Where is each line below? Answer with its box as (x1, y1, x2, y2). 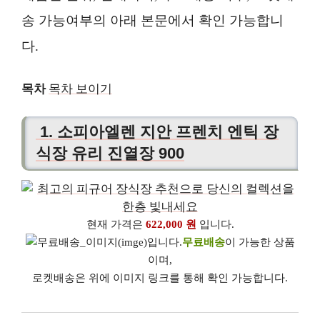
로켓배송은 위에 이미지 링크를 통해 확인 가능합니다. (32, 272, 288, 284)
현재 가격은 (86, 219, 146, 231)
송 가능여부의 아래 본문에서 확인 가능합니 (21, 13, 284, 29)
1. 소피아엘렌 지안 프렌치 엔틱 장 (36, 123, 279, 141)
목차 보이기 (49, 81, 112, 96)
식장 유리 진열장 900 (36, 144, 184, 163)
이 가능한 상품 (224, 236, 295, 249)
